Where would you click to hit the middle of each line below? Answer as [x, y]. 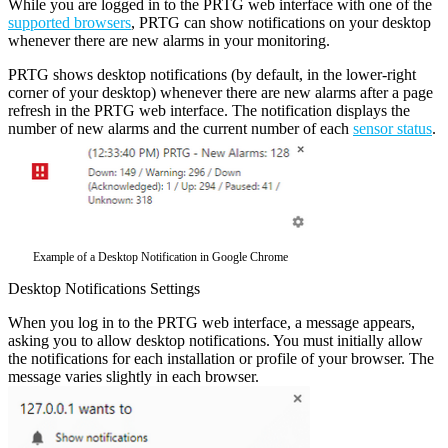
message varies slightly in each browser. [133, 376]
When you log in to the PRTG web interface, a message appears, [211, 322]
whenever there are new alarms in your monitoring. [169, 41]
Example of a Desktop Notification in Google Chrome [160, 256]
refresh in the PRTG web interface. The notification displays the [209, 111]
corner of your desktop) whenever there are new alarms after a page [220, 93]
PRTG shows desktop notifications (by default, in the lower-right [212, 75]
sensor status [392, 129]
